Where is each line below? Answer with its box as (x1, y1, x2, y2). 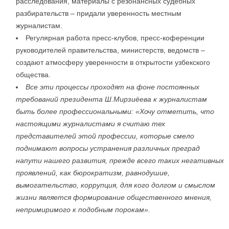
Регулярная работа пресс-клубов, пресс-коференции (26, 34, 204, 42)
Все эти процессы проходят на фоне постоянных (26, 83, 199, 91)
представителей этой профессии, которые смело (16, 132, 194, 141)
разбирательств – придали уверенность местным (16, 9, 181, 18)
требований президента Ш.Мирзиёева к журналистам (16, 95, 207, 104)
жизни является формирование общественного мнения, (16, 193, 212, 202)
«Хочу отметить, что (135, 107, 214, 116)
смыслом (185, 181, 215, 190)
